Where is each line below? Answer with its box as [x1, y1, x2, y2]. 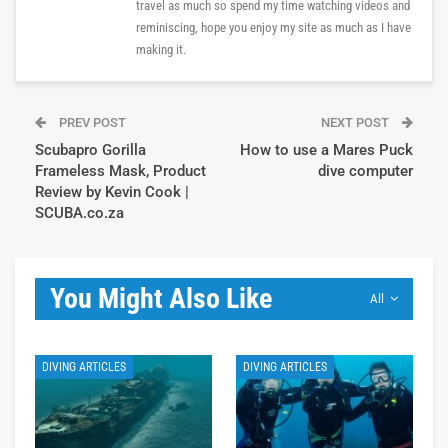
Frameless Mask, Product [35, 162, 206, 181]
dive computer [318, 162, 413, 181]
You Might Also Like [50, 282, 272, 316]
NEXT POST [321, 115, 392, 131]
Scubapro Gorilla [35, 141, 146, 160]
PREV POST [56, 115, 126, 131]
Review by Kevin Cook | [35, 183, 189, 202]
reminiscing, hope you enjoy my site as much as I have [136, 20, 411, 36]
